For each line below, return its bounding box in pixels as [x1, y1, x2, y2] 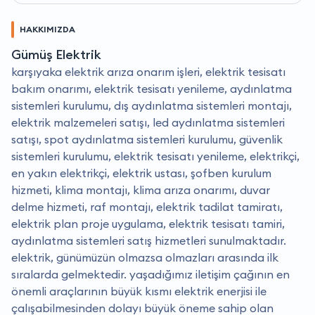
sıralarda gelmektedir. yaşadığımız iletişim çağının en [11, 267, 290, 282]
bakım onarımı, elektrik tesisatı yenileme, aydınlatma [11, 82, 292, 96]
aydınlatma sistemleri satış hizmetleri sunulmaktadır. [11, 233, 286, 248]
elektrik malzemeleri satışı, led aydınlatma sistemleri [11, 115, 285, 130]
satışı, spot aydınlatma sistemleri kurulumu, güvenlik [11, 132, 283, 147]
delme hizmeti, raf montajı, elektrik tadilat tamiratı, [11, 200, 283, 214]
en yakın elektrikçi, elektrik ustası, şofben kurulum [11, 166, 271, 181]
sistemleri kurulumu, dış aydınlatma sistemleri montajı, [11, 98, 292, 113]
